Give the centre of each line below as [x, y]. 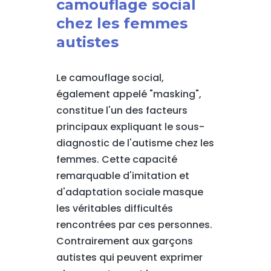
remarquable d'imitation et [122, 176]
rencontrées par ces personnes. [134, 225]
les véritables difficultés [114, 208]
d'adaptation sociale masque [129, 192]
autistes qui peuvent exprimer [129, 257]
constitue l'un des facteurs [122, 110]
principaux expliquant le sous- [130, 127]
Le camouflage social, [110, 78]
